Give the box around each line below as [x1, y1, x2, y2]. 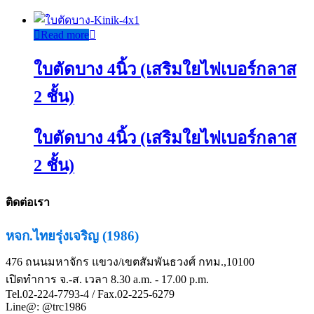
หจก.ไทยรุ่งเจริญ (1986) [6, 228, 139, 244]
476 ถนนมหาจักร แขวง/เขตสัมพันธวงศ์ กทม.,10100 [6, 256, 254, 268]
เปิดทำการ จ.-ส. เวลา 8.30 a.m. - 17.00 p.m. [6, 273, 209, 286]
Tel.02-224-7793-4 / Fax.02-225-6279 [6, 288, 175, 301]
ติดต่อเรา [6, 196, 50, 208]
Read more [41, 28, 89, 41]
